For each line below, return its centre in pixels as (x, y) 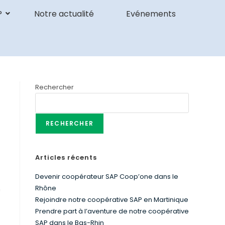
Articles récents (66, 157)
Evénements (151, 14)
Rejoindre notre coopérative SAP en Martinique (112, 200)
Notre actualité (64, 14)
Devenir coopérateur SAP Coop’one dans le (107, 177)
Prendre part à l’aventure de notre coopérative (112, 211)
